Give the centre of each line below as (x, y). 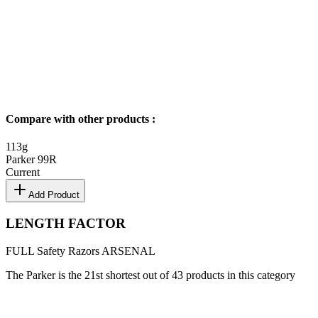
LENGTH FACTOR (66, 224)
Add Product (54, 195)
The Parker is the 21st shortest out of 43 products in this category (150, 275)
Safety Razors (68, 251)
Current (23, 172)
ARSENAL (127, 251)
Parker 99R (31, 160)
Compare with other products (79, 119)
